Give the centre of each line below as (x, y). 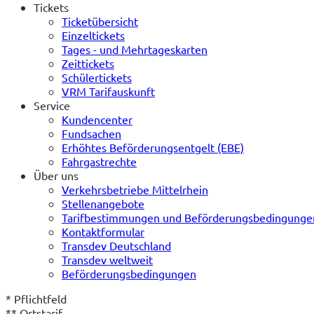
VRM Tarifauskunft (108, 91)
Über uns (56, 175)
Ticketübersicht (100, 21)
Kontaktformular (103, 231)
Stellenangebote (103, 203)
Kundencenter (97, 119)
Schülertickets (97, 77)
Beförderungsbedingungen (129, 273)
